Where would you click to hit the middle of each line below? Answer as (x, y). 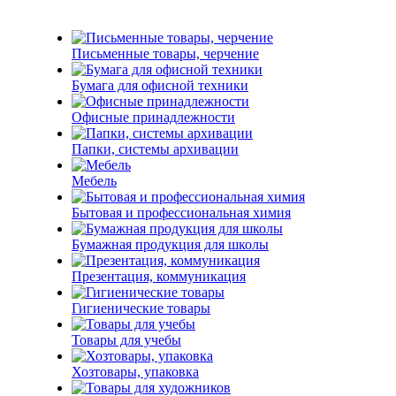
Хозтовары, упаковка (135, 372)
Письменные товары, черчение (165, 53)
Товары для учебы (126, 340)
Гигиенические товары (141, 308)
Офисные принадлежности (153, 117)
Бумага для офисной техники (160, 85)
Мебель (94, 181)
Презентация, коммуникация (159, 276)
